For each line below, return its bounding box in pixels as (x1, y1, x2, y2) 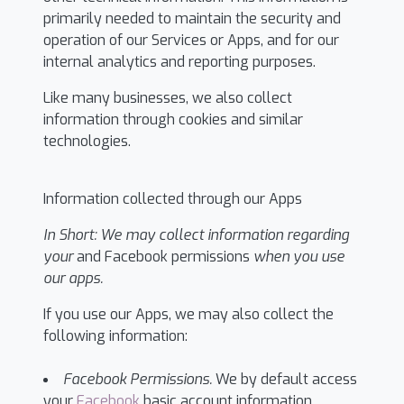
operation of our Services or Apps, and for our (43, 31, 339, 50)
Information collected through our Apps (43, 189, 302, 208)
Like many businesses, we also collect (43, 88, 292, 107)
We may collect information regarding (100, 225, 349, 244)
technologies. (43, 132, 131, 151)
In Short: (43, 225, 100, 244)
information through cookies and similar (43, 110, 303, 129)
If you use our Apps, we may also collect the (43, 305, 334, 324)
